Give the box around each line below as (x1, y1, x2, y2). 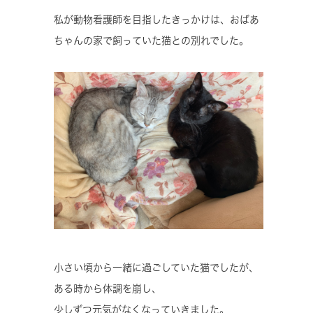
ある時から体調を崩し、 (54, 283, 161, 293)
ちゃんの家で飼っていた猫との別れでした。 (54, 35, 249, 45)
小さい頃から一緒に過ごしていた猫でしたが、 (54, 262, 259, 272)
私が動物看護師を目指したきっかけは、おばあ (54, 14, 259, 24)
